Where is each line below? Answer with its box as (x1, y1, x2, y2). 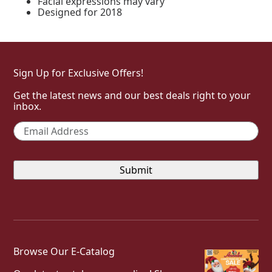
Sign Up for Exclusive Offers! (13, 66, 144, 80)
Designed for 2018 (38, 5, 123, 19)
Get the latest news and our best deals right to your (13, 89, 251, 102)
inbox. (13, 100, 42, 113)
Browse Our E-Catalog (13, 245, 115, 258)
